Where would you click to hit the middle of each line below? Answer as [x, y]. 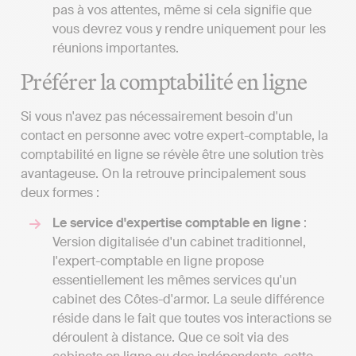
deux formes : [60, 193]
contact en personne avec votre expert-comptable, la [174, 136]
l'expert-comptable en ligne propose [158, 261]
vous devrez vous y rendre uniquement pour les [189, 29]
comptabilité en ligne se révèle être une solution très [172, 155]
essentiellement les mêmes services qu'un [174, 281]
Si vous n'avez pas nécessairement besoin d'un [157, 117]
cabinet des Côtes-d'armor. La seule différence [188, 300]
